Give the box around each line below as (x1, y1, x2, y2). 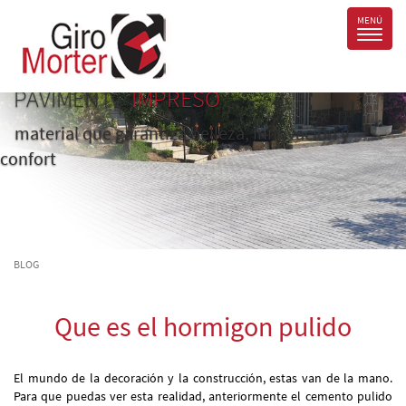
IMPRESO (127, 83, 220, 113)
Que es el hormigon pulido (54, 309, 352, 343)
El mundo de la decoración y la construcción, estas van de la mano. (14, 370, 392, 386)
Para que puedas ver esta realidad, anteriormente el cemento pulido (14, 388, 392, 404)
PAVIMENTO (14, 83, 127, 113)
